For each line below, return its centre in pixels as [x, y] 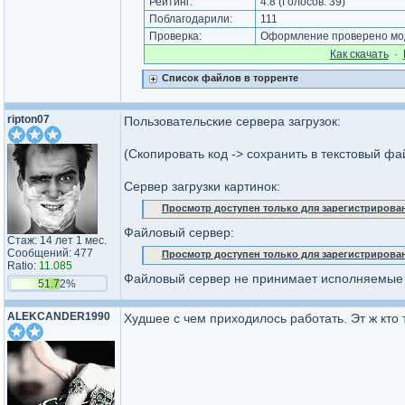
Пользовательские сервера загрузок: [232, 121]
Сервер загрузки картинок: [202, 186]
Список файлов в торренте [230, 78]
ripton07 [28, 119]
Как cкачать [359, 54]
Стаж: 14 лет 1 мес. [57, 240]
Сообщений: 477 [50, 253]
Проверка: [175, 36]
